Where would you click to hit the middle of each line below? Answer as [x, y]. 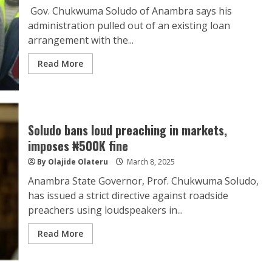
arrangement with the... [80, 40]
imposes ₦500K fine [78, 146]
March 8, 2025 [150, 162]
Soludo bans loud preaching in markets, [127, 130]
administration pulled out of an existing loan [129, 25]
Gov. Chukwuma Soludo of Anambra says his [130, 11]
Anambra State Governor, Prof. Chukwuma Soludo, [143, 181]
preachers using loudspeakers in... [105, 210]
